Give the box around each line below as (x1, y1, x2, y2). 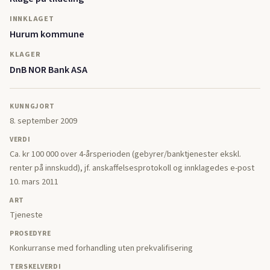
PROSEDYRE (10, 228, 51, 239)
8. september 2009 (10, 114, 77, 127)
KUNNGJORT (10, 101, 55, 111)
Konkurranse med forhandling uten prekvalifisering (10, 242, 193, 255)
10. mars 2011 (10, 175, 58, 188)
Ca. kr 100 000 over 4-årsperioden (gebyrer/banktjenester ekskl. (10, 147, 241, 160)
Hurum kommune (10, 28, 84, 42)
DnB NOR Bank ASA (10, 63, 87, 77)
